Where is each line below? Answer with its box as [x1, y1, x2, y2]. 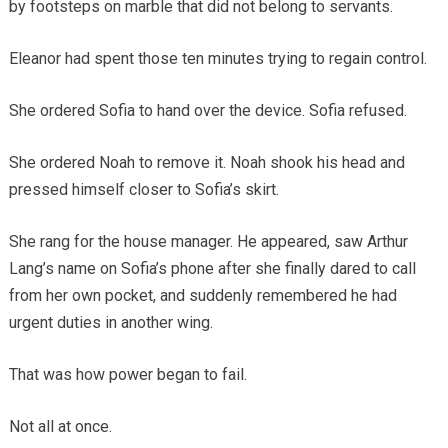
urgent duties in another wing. [8, 312, 213, 332]
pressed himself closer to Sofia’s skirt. [8, 179, 279, 199]
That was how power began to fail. [8, 364, 247, 384]
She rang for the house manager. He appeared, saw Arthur [8, 231, 408, 251]
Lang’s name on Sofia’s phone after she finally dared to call [8, 258, 416, 278]
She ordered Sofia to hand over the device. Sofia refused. [8, 100, 407, 120]
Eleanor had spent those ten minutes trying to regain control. [8, 48, 427, 68]
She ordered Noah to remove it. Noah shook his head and [8, 152, 405, 172]
